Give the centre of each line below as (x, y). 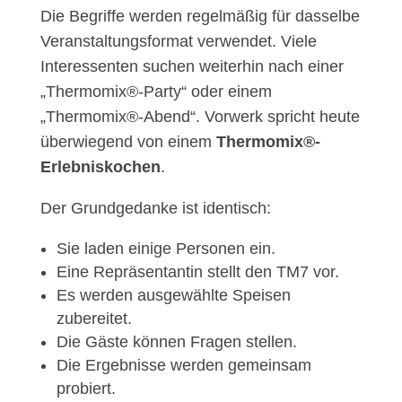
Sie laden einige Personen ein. (166, 249)
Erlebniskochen (100, 167)
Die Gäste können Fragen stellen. (176, 342)
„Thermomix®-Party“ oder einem (156, 92)
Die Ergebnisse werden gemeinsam (184, 366)
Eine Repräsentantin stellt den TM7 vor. (197, 272)
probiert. (86, 389)
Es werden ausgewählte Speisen (173, 296)
